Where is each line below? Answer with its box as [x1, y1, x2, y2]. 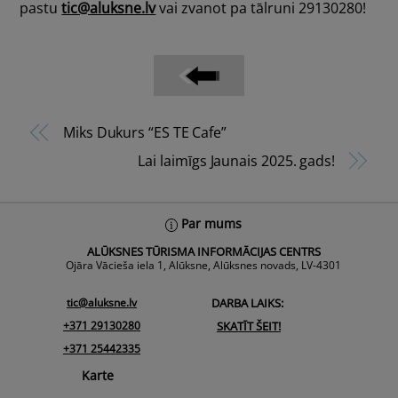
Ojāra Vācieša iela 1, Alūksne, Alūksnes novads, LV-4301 [66, 258, 341, 274]
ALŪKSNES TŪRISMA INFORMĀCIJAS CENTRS [86, 243, 321, 260]
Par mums [178, 215, 243, 233]
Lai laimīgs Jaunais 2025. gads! [138, 151, 335, 171]
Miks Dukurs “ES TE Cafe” [63, 123, 227, 143]
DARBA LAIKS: [203, 294, 283, 311]
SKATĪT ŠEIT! [217, 317, 281, 334]
